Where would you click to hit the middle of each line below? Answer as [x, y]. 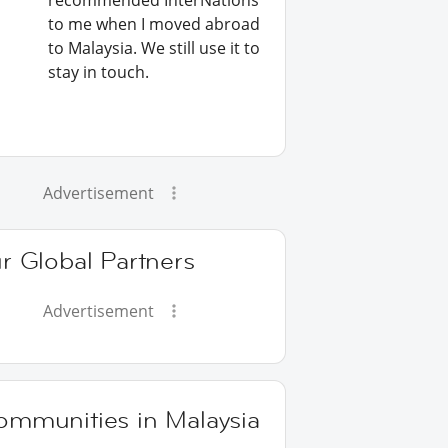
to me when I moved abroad [154, 24]
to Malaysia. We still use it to [154, 48]
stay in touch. [99, 72]
